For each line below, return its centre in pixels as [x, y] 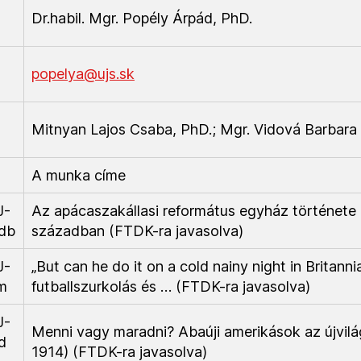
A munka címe [79, 175]
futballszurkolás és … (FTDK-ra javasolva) [171, 286]
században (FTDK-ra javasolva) [137, 231]
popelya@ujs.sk [83, 74]
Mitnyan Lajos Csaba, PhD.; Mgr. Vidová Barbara [194, 129]
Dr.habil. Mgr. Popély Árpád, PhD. [142, 18]
